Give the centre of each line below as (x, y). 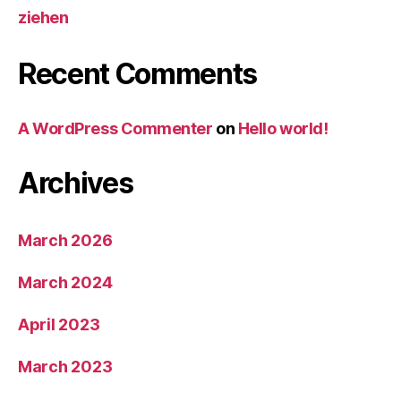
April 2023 (59, 325)
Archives (76, 183)
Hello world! (283, 129)
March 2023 (65, 367)
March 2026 (65, 241)
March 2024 (65, 283)
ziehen (43, 18)
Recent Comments (138, 74)
